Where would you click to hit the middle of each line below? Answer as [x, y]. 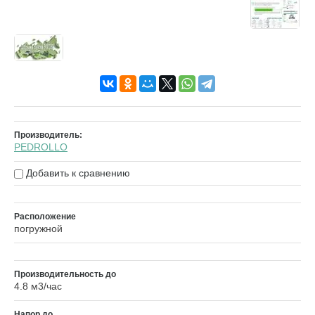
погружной [38, 229]
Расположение [45, 217]
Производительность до [65, 275]
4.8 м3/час [38, 287]
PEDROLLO [41, 147]
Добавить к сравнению [77, 173]
